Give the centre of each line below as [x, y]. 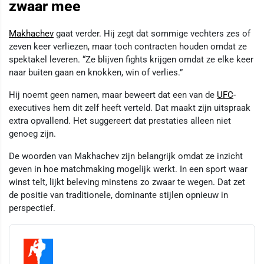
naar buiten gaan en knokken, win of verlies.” [96, 72]
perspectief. [32, 208]
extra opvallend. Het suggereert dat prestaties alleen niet [120, 121]
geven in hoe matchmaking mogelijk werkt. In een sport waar [128, 169]
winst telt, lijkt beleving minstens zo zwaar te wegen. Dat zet [127, 182]
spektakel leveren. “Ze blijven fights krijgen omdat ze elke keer [131, 59]
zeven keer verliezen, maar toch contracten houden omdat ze [128, 46]
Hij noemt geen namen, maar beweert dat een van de [113, 95]
